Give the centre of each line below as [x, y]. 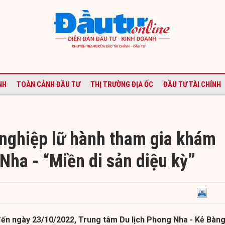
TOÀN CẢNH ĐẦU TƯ [48, 84]
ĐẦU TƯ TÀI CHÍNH [192, 84]
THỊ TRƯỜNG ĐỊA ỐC [122, 84]
